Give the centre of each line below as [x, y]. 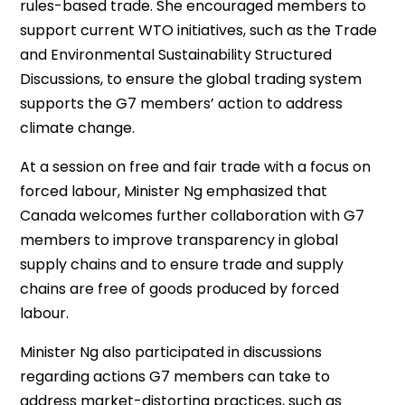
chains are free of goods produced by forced [180, 289]
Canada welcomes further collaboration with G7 [193, 216]
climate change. [78, 128]
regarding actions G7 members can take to [175, 377]
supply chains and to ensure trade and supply [182, 264]
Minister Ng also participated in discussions [171, 352]
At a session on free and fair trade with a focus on [196, 167]
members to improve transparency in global [179, 240]
